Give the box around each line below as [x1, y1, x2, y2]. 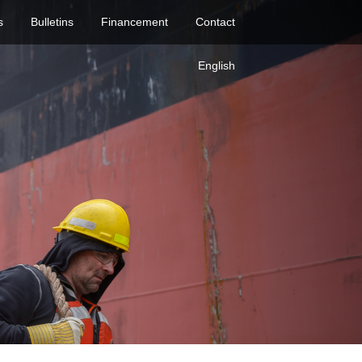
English [197, 59, 235, 72]
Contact [195, 15, 235, 28]
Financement [100, 15, 168, 28]
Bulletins [30, 15, 74, 28]
